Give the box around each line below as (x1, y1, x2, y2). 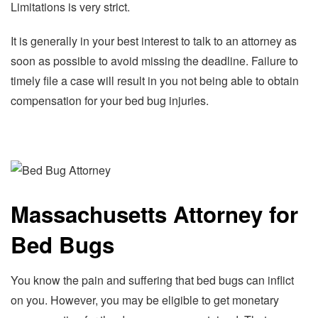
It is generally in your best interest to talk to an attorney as (11, 32, 297, 49)
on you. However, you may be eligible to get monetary (11, 292, 279, 309)
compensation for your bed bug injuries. (11, 92, 209, 109)
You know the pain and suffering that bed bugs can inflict (11, 272, 294, 289)
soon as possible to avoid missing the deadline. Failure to (11, 52, 298, 69)
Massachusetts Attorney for (11, 197, 298, 230)
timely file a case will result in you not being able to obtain (11, 72, 299, 89)
